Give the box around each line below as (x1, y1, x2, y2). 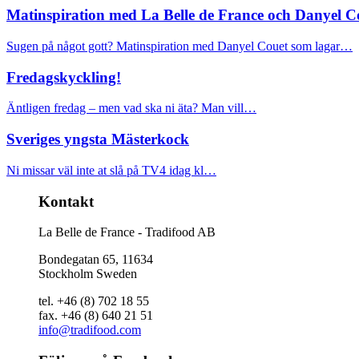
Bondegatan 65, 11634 (38, 252, 153, 267)
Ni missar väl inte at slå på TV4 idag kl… (6, 163, 216, 177)
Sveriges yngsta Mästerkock (6, 131, 189, 148)
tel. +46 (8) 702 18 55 (38, 294, 149, 309)
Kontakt (38, 192, 94, 210)
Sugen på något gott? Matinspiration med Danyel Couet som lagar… (6, 38, 353, 53)
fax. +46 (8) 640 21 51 (38, 309, 153, 323)
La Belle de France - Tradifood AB (38, 225, 216, 240)
